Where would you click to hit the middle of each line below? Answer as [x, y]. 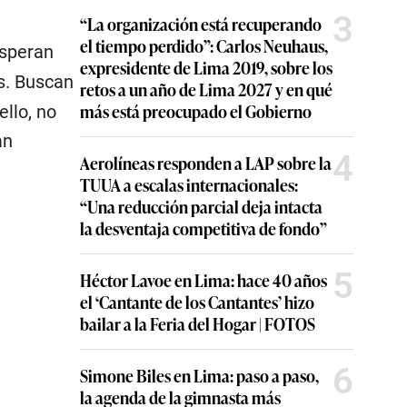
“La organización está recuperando [201, 24]
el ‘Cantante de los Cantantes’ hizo [197, 302]
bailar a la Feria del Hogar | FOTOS [198, 323]
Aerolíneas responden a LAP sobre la [206, 163]
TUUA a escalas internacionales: [189, 184]
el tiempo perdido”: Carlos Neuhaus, [204, 45]
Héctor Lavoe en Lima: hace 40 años [203, 280]
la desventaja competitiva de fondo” [203, 228]
